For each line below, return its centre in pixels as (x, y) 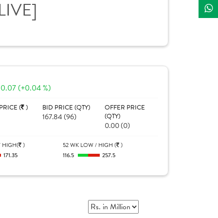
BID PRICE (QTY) (66, 108)
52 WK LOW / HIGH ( (90, 145)
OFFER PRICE (125, 108)
